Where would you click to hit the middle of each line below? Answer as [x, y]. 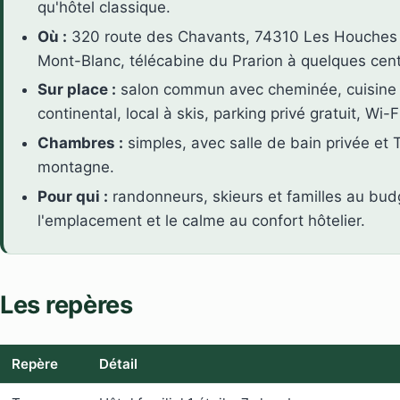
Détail [118, 364]
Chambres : [81, 142]
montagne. [76, 167]
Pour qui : [73, 196]
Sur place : [77, 90]
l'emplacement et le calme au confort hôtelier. [202, 220]
